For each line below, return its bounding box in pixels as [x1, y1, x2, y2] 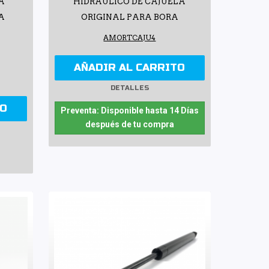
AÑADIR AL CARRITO [74, 61, 186, 74]
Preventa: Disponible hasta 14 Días [60, 106, 199, 116]
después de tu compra [85, 119, 174, 130]
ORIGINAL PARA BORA [80, 13, 178, 22]
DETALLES [110, 83, 149, 92]
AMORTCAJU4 [103, 34, 156, 43]
